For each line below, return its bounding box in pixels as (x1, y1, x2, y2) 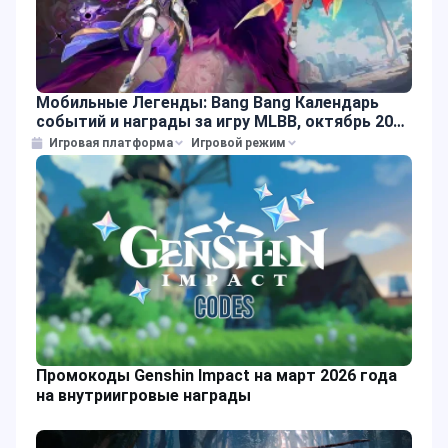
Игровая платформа (49, 135, 173, 150)
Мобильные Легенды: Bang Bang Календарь (36, 92, 379, 112)
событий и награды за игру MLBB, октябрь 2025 (36, 111, 411, 131)
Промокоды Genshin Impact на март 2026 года (36, 366, 397, 386)
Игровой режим (191, 135, 286, 150)
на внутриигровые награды (36, 386, 251, 406)
